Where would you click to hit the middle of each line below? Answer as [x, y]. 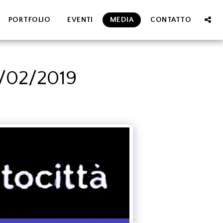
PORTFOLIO [29, 20]
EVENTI [80, 20]
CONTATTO [171, 20]
